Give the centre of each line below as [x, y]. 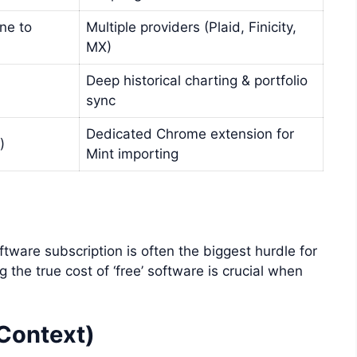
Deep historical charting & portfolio [197, 81]
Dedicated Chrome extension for [190, 134]
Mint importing [132, 154]
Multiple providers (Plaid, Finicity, [191, 27]
